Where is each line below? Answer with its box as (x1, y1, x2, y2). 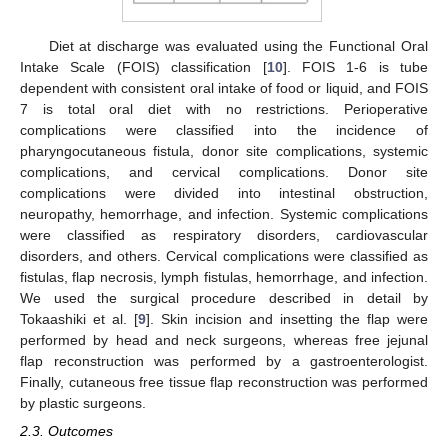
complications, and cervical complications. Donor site (20, 164, 428, 181)
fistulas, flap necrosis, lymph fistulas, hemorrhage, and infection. (20, 269, 428, 286)
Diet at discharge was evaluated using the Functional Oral (48, 38, 428, 55)
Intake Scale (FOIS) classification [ (20, 59, 267, 76)
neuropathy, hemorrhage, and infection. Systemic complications (20, 206, 428, 223)
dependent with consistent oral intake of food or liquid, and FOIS (20, 80, 428, 97)
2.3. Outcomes (20, 423, 113, 440)
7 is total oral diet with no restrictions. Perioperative (20, 101, 428, 118)
